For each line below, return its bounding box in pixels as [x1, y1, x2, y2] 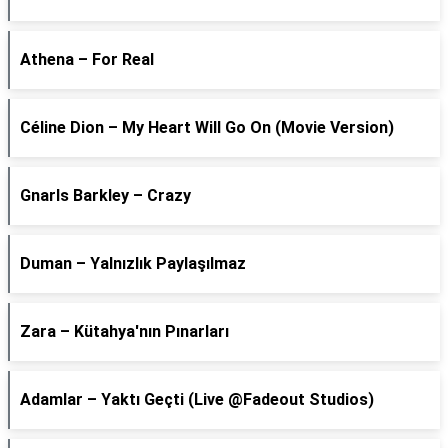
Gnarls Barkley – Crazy [20, 186, 191, 205]
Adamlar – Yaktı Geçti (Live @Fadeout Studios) [20, 390, 374, 409]
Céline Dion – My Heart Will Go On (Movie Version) [20, 118, 394, 137]
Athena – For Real [20, 50, 154, 69]
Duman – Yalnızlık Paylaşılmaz [20, 254, 246, 273]
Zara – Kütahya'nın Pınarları [20, 322, 229, 341]
